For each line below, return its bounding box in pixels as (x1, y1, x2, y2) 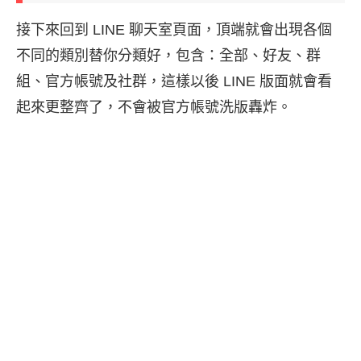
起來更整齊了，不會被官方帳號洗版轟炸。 (16, 99, 292, 116)
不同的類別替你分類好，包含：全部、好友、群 (16, 48, 321, 64)
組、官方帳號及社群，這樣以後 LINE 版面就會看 (16, 73, 332, 90)
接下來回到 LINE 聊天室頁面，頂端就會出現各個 (16, 22, 332, 39)
